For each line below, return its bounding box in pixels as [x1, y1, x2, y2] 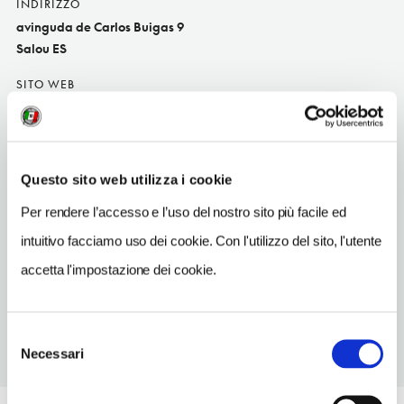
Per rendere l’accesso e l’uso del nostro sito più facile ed [21, 204, 346, 219]
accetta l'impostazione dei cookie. [21, 262, 216, 277]
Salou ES [15, 40, 67, 56]
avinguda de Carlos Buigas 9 [15, 18, 185, 34]
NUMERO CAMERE [15, 252, 124, 267]
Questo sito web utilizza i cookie [21, 171, 233, 188]
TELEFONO [15, 194, 78, 208]
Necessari [21, 345, 84, 361]
